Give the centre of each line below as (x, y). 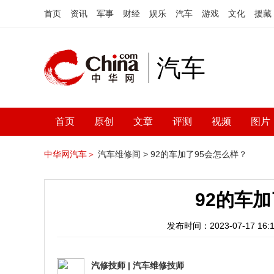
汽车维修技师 (158, 265)
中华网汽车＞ (70, 154)
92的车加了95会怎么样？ (199, 154)
